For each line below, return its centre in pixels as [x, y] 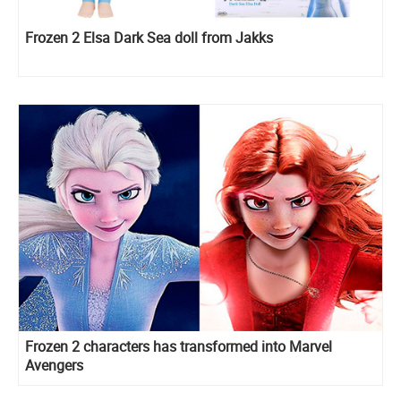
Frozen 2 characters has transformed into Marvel [179, 347]
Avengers [54, 366]
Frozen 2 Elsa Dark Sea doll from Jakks [149, 37]
